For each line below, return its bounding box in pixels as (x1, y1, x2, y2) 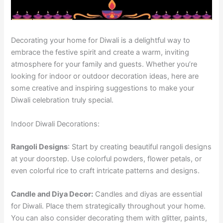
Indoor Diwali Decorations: (11, 119, 100, 128)
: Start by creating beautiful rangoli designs (68, 142, 212, 151)
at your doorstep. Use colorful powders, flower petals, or (11, 154, 202, 163)
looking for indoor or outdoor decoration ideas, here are (11, 72, 199, 81)
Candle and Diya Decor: (11, 189, 94, 199)
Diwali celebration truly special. (11, 96, 114, 105)
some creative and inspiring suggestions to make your (11, 84, 195, 93)
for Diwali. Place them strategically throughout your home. (11, 201, 206, 211)
